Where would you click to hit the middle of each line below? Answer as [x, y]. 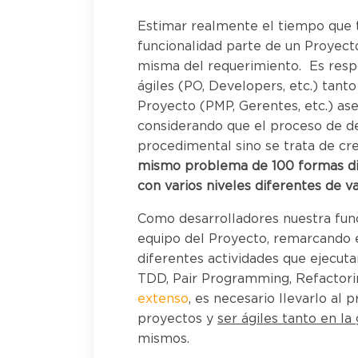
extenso [163, 299]
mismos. [163, 339]
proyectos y [177, 319]
